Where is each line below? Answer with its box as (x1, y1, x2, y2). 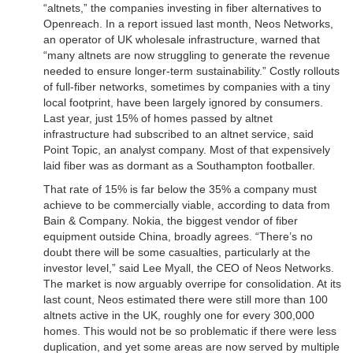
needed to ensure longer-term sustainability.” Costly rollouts (43, 65, 340, 78)
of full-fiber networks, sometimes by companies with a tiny (43, 80, 330, 94)
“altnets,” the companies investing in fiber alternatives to (43, 2, 321, 15)
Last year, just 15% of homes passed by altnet (43, 112, 273, 125)
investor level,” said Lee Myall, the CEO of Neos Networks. (43, 262, 334, 275)
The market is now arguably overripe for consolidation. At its (43, 277, 341, 291)
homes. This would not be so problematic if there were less (43, 325, 336, 338)
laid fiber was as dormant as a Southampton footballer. (43, 159, 315, 173)
